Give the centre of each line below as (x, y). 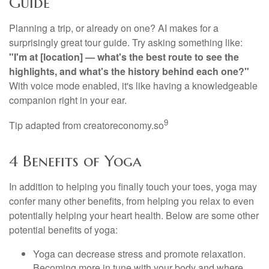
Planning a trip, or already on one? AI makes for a (114, 28)
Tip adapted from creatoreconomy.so (86, 125)
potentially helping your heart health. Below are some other (134, 215)
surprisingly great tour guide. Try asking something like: (126, 43)
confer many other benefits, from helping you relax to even (131, 201)
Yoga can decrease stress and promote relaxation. (139, 253)
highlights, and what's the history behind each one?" (129, 71)
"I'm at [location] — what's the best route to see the (124, 57)
